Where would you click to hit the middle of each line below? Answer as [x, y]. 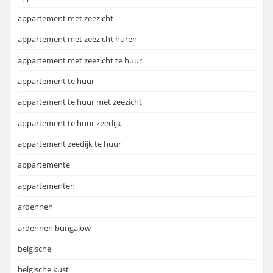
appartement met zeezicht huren [77, 39]
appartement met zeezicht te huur [80, 60]
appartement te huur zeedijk [69, 123]
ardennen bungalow [54, 228]
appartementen [46, 186]
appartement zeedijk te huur [69, 144]
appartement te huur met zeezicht [80, 102]
